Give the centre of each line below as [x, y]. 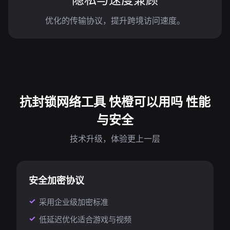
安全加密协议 [56, 180]
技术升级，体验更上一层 [115, 139]
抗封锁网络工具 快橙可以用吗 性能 [115, 101]
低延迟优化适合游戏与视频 [85, 219]
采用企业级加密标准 [74, 202]
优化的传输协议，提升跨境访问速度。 [115, 21]
